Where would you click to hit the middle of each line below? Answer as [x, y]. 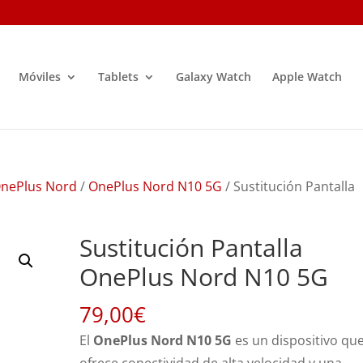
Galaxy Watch [213, 77]
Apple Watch [307, 77]
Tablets [118, 77]
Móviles [39, 77]
